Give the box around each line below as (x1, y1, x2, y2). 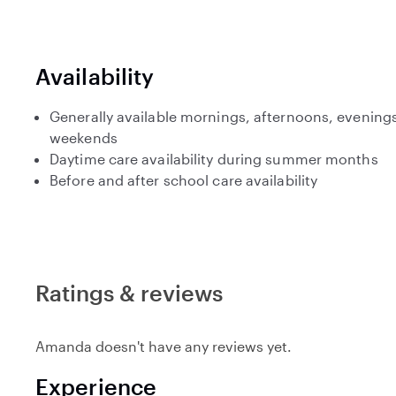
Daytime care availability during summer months (49, 150, 378, 167)
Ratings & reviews (35, 279, 223, 306)
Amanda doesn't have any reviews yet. (35, 338, 292, 354)
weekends (49, 129, 118, 146)
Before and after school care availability (49, 171, 318, 188)
